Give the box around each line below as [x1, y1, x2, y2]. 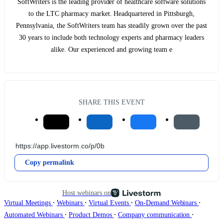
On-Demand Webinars [134, 199, 199, 207]
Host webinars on [62, 188, 111, 197]
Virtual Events [88, 199, 131, 207]
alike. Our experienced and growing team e [51, 46, 172, 54]
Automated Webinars [4, 211, 65, 219]
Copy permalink [25, 158, 74, 166]
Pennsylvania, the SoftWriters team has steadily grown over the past [16, 22, 207, 30]
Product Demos [68, 211, 114, 219]
